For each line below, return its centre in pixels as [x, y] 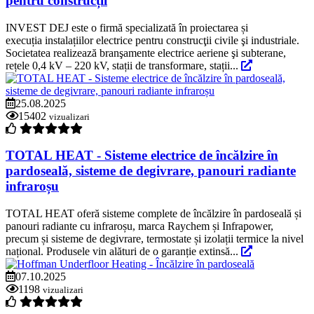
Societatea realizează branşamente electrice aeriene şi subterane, [146, 53]
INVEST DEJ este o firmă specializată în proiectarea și [127, 27]
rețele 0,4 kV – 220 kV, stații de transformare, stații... [123, 65]
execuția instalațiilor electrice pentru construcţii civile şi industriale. [152, 40]
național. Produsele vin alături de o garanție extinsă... [123, 251]
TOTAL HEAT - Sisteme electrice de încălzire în [142, 156]
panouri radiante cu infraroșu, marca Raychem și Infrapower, [139, 226]
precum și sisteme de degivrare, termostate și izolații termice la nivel [155, 238]
